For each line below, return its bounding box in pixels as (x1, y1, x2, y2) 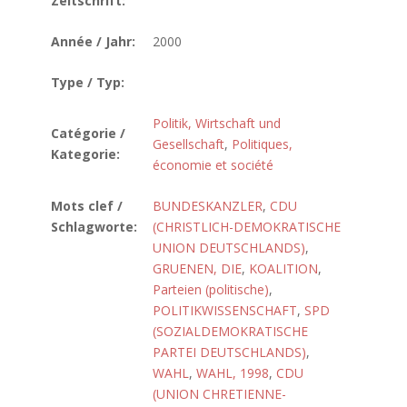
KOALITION (249, 260, 318, 277)
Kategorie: (51, 145, 120, 163)
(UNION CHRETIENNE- (153, 385, 286, 402)
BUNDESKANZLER (153, 197, 263, 214)
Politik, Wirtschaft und (153, 114, 281, 132)
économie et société (153, 156, 273, 174)
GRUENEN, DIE (153, 260, 242, 277)
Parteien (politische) (153, 281, 269, 298)
